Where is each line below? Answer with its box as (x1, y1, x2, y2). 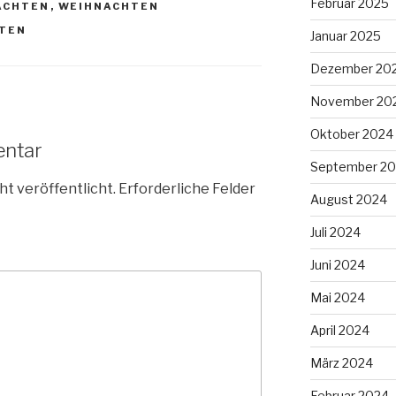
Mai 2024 (309, 289, 365, 305)
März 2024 (309, 354, 373, 370)
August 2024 (309, 191, 387, 207)
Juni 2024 (309, 256, 365, 272)
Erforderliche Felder (118, 179, 255, 197)
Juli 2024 (309, 224, 361, 240)
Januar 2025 (309, 27, 381, 43)
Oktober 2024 (309, 126, 393, 141)
